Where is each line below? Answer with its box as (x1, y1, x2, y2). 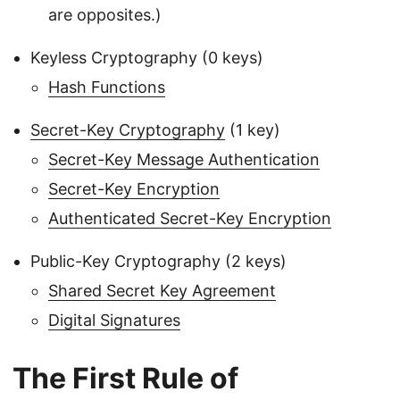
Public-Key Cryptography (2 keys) (30, 252, 287, 271)
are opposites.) (48, 5, 162, 25)
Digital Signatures (48, 311, 180, 330)
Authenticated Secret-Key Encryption (48, 209, 331, 229)
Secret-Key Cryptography (30, 121, 225, 140)
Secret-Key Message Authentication (48, 150, 320, 170)
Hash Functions (48, 78, 165, 97)
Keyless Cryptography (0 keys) (30, 48, 263, 68)
